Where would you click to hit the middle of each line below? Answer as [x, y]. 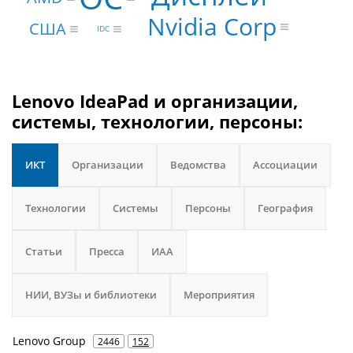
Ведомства [198, 165]
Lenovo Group [49, 341]
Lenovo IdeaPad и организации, [155, 101]
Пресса [107, 251]
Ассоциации [285, 165]
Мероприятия [219, 295]
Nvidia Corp [212, 26]
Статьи [44, 251]
